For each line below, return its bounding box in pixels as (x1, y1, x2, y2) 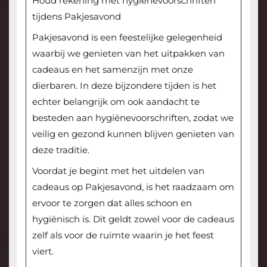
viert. (32, 245, 54, 257)
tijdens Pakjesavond (32, 10, 121, 22)
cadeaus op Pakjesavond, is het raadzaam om (32, 181, 234, 193)
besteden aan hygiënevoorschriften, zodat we (32, 111, 234, 123)
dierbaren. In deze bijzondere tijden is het (32, 79, 216, 91)
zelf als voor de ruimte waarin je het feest (32, 229, 214, 241)
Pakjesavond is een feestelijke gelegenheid (32, 31, 222, 43)
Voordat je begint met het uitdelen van (32, 164, 204, 176)
